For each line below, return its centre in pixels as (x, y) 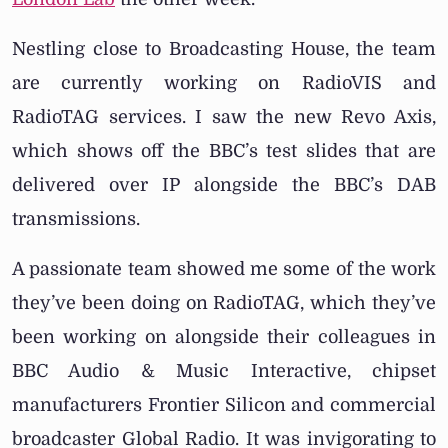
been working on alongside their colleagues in (224, 337)
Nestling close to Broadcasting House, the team (224, 49)
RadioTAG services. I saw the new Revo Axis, (224, 117)
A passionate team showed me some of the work (224, 269)
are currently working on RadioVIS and (224, 83)
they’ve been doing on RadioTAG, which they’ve (224, 303)
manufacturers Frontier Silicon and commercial (224, 405)
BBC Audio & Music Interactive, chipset (224, 371)
